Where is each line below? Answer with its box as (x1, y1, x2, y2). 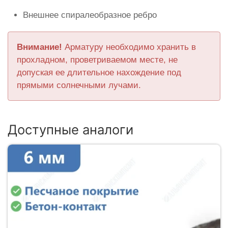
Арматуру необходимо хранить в (62, 42, 196, 52)
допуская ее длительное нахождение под (17, 68, 182, 78)
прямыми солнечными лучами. (17, 80, 141, 91)
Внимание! (17, 42, 63, 52)
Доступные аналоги (8, 122, 133, 138)
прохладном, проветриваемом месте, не (17, 55, 178, 65)
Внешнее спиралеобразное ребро (23, 10, 157, 20)
